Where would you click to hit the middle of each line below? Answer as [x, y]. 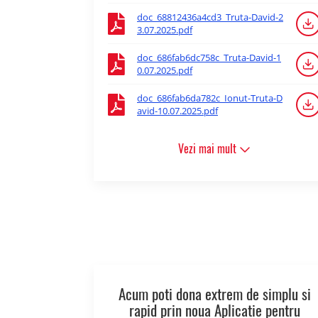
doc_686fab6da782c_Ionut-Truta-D [210, 98]
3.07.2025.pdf [165, 30]
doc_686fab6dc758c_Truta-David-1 [209, 58]
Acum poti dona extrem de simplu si [214, 295]
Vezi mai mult [209, 149]
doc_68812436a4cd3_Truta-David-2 [210, 17]
